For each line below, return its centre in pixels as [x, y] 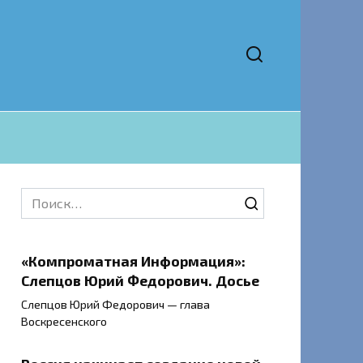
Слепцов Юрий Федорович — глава [115, 305]
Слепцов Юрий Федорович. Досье [140, 280]
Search [41, 196]
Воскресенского [64, 322]
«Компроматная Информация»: [133, 261]
